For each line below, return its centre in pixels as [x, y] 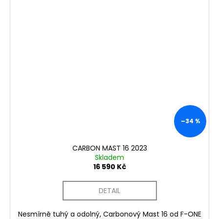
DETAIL [109, 190]
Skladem [109, 157]
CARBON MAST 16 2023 [109, 148]
